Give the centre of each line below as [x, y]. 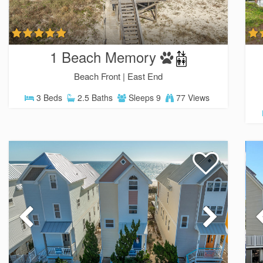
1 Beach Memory [103, 56]
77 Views [192, 98]
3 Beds [48, 98]
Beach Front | [101, 76]
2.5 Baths [94, 98]
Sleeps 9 [144, 98]
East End [145, 76]
